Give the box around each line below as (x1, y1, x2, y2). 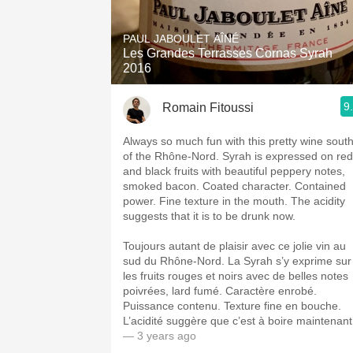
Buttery (225, 106, 264, 120)
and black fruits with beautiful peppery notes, (123, 165, 345, 177)
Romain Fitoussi (162, 100, 254, 114)
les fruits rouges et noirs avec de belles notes (123, 269, 348, 282)
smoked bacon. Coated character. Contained (123, 180, 346, 192)
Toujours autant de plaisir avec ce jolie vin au (123, 240, 346, 252)
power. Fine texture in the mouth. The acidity (123, 195, 345, 207)
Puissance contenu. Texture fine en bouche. (123, 299, 341, 312)
